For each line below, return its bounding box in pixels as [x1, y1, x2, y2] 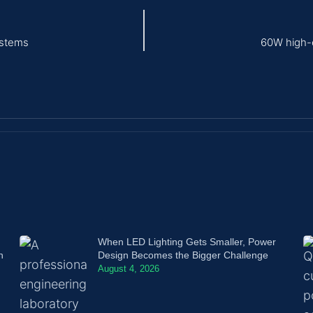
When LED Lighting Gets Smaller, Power [97, 235, 276, 247]
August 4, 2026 [97, 263, 159, 274]
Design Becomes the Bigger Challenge [97, 249, 268, 261]
